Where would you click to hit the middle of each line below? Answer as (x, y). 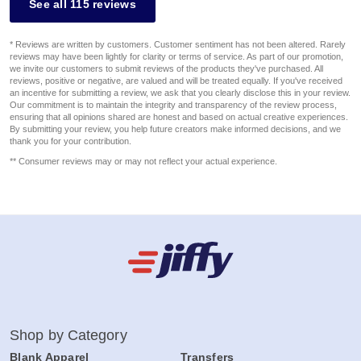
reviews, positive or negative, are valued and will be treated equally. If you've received (176, 81)
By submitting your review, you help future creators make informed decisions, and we (175, 129)
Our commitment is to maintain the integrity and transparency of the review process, (173, 105)
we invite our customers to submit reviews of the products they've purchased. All (166, 69)
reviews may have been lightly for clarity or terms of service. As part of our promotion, (176, 57)
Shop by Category (68, 336)
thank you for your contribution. (71, 141)
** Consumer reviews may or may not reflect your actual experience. (143, 162)
